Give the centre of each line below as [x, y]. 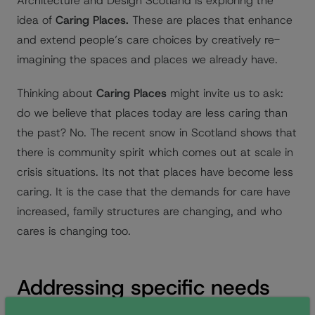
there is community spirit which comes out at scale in [155, 152]
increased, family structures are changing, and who [149, 211]
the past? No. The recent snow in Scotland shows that [157, 133]
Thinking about [57, 93]
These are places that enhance [211, 20]
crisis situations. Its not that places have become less [155, 172]
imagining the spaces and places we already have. [147, 59]
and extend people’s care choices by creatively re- [148, 40]
